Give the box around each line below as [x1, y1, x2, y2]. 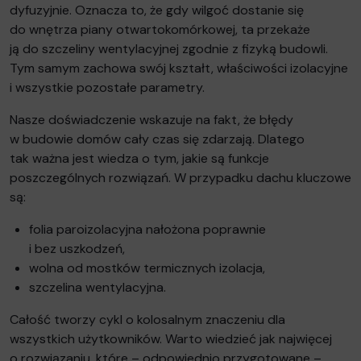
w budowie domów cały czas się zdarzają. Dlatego [10, 130, 305, 147]
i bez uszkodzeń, [29, 239, 125, 257]
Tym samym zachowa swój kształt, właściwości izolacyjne [10, 59, 348, 77]
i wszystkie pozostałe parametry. [10, 78, 205, 96]
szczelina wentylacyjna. [29, 278, 166, 296]
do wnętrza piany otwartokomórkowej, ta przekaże [10, 20, 310, 38]
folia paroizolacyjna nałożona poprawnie [29, 220, 266, 238]
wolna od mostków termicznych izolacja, [29, 259, 265, 276]
